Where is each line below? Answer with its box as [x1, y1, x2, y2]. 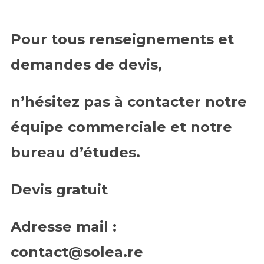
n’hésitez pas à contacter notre [11, 93, 247, 110]
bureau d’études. [11, 144, 140, 161]
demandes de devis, [11, 56, 162, 73]
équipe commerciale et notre [11, 118, 232, 136]
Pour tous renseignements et [11, 31, 234, 48]
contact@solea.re [11, 243, 147, 260]
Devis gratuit [11, 181, 112, 198]
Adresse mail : [11, 218, 117, 235]
